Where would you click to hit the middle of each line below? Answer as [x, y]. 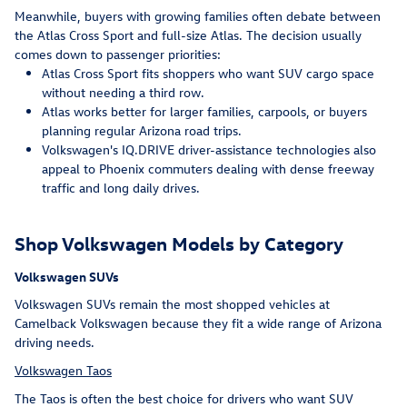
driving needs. [55, 342]
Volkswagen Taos [63, 370]
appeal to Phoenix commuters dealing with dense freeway [208, 169]
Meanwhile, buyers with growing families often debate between [198, 16]
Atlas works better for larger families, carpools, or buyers [204, 112]
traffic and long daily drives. [121, 188]
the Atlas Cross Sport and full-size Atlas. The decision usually [188, 35]
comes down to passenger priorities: [118, 55]
